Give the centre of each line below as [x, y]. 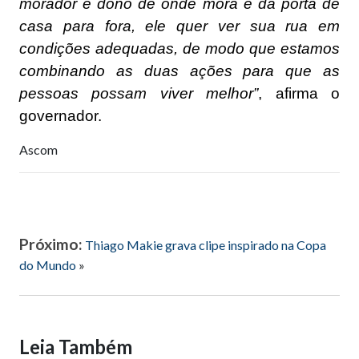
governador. [61, 115]
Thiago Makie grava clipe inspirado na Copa [206, 244]
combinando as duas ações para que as [179, 71]
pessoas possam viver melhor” [139, 93]
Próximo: [51, 244]
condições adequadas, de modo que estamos [179, 48]
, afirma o [299, 93]
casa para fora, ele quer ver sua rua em [179, 26]
